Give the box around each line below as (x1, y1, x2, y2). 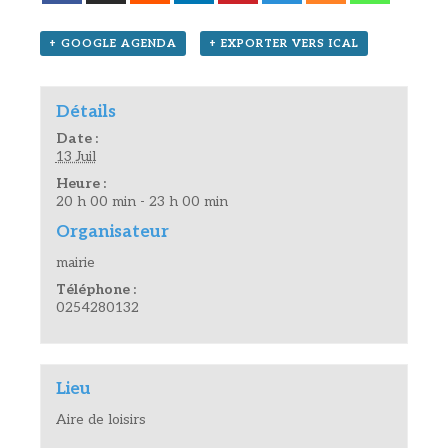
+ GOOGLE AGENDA (49, 37, 177, 51)
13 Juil (55, 147, 96, 165)
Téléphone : (55, 280, 136, 298)
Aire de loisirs (55, 411, 146, 429)
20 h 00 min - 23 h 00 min (55, 192, 228, 210)
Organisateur (55, 221, 169, 242)
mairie (55, 253, 95, 271)
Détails (55, 101, 116, 122)
